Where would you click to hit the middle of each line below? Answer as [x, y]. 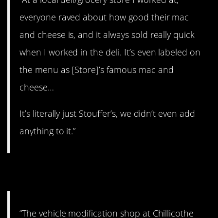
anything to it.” [48, 131]
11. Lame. [47, 173]
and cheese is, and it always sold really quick [107, 34]
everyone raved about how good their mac [104, 17]
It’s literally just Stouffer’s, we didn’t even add [107, 114]
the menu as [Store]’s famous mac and [97, 69]
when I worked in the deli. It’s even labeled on [110, 52]
